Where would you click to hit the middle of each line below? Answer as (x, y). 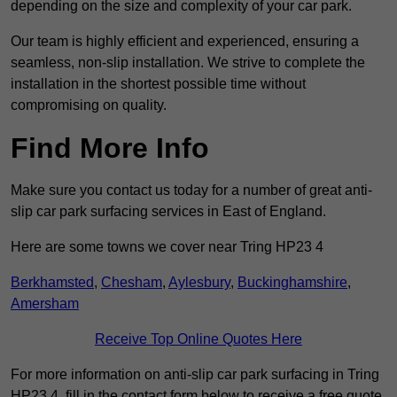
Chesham (132, 283)
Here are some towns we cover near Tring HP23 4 (167, 247)
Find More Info (110, 148)
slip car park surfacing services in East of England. (168, 212)
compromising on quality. (89, 105)
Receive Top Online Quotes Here (198, 339)
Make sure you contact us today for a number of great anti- (191, 191)
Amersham (45, 304)
